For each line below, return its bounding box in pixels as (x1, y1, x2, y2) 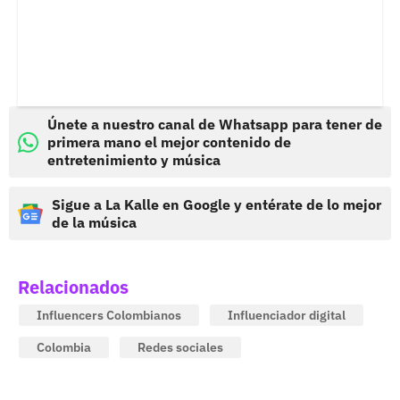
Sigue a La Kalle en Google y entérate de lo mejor (52, 196, 381, 214)
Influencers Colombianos (37, 307, 181, 324)
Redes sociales (137, 339, 223, 356)
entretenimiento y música (47, 151, 221, 170)
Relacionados (18, 275, 129, 300)
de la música (52, 213, 137, 232)
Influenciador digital (228, 307, 346, 324)
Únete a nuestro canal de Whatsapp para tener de (47, 115, 382, 134)
